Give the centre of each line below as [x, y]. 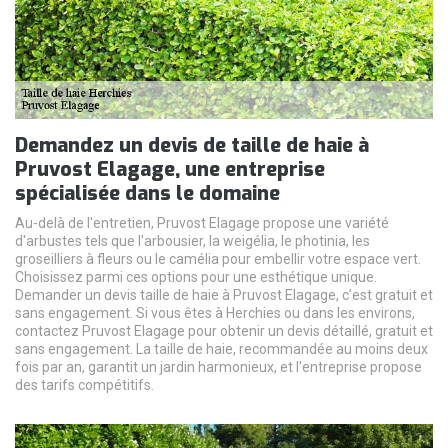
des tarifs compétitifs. [84, 384]
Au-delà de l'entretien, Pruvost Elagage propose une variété [202, 222]
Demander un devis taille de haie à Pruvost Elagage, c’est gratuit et [224, 294]
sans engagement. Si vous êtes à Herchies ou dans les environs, [215, 312]
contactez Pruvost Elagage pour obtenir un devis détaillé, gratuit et [224, 330]
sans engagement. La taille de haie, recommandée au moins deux [221, 348]
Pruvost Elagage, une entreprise [170, 169]
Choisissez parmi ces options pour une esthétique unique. [196, 276]
